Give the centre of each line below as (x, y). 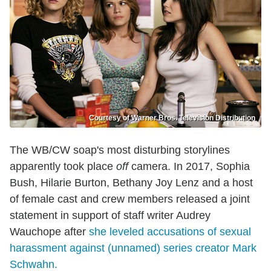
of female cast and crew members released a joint (130, 199)
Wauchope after (49, 232)
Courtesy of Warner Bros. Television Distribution (172, 118)
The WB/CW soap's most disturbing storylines (120, 150)
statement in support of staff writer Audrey (110, 216)
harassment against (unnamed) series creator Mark (133, 248)
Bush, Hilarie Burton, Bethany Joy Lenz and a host (131, 183)
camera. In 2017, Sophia (189, 167)
